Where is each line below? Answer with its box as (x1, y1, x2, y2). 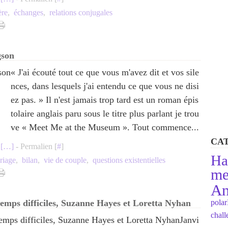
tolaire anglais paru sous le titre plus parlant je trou (11, 108, 199, 119)
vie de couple (44, 156, 87, 164)
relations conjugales (49, 8, 112, 17)
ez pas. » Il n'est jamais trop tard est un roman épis (11, 95, 198, 105)
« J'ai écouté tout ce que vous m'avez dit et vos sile (11, 67, 199, 77)
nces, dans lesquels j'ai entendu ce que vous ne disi (11, 81, 199, 91)
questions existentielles (93, 156, 165, 164)
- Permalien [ (14, 142, 57, 151)
